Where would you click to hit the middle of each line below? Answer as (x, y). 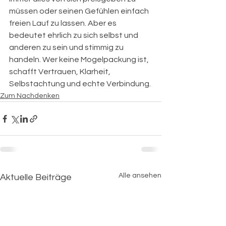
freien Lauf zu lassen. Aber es (64, 23)
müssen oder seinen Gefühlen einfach (80, 11)
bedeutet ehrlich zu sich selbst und (74, 35)
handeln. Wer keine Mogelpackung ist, (80, 60)
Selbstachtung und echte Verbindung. (80, 84)
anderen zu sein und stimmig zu (67, 47)
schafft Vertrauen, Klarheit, (61, 72)
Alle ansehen (140, 176)
